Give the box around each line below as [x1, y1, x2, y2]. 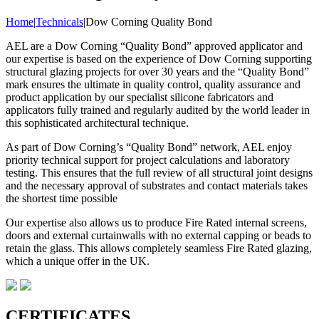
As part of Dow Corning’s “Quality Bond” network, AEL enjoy [6, 140, 292, 153]
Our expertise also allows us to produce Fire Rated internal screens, [6, 216, 307, 229]
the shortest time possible [6, 192, 117, 204]
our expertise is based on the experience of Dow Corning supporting [6, 52, 312, 65]
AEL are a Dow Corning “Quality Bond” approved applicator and [6, 39, 303, 52]
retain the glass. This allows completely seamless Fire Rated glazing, [6, 241, 312, 254]
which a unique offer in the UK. [6, 254, 150, 267]
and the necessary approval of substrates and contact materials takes [6, 179, 308, 192]
